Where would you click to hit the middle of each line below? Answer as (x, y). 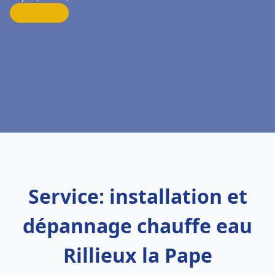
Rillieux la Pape (137, 255)
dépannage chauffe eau (137, 226)
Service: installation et (137, 196)
